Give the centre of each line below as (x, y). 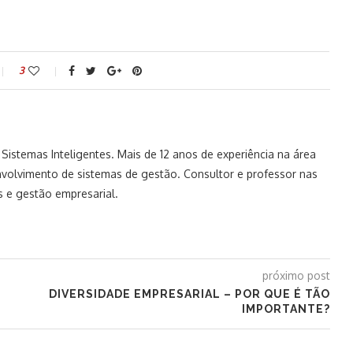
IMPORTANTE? (286, 309)
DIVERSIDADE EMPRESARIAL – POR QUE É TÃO (189, 294)
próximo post (296, 275)
